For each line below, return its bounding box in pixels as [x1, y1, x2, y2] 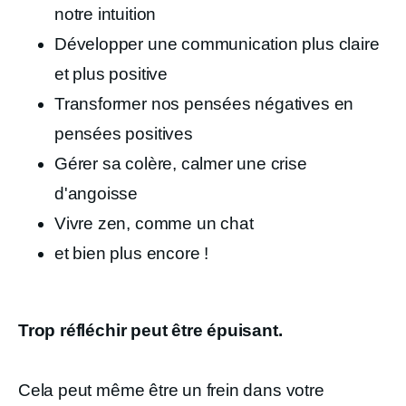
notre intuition [54, 4, 157, 24]
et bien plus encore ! [54, 243, 209, 263]
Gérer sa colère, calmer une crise [54, 153, 307, 173]
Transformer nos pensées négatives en [54, 93, 354, 113]
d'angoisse [54, 183, 139, 203]
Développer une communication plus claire [54, 34, 380, 53]
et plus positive [54, 63, 168, 83]
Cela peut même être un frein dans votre [18, 380, 324, 400]
